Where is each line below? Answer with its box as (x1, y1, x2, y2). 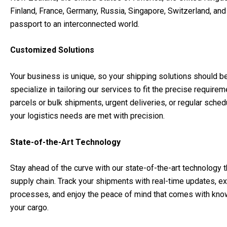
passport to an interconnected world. (10, 19, 139, 29)
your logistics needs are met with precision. (10, 110, 165, 121)
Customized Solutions (10, 45, 94, 55)
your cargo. (10, 203, 49, 213)
